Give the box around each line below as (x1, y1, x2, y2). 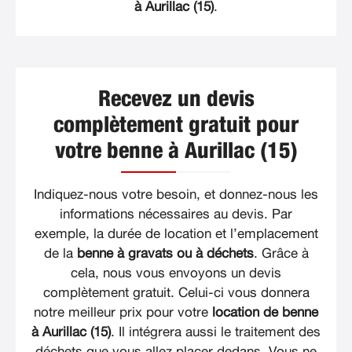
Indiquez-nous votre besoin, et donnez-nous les (34, 188, 318, 202)
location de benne (212, 306, 318, 320)
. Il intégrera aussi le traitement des (111, 325, 321, 339)
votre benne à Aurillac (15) (54, 141, 298, 163)
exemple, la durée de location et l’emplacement (34, 227, 318, 241)
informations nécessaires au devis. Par (60, 207, 292, 222)
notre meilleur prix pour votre (34, 306, 212, 320)
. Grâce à (253, 247, 309, 261)
